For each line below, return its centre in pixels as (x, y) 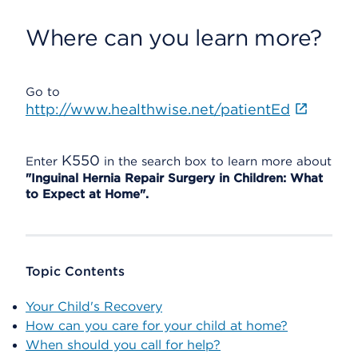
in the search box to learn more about (216, 161)
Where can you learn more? (174, 38)
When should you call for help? (123, 345)
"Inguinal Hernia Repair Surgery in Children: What (174, 178)
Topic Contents (75, 271)
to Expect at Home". (87, 194)
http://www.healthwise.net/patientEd (158, 109)
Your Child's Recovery (94, 306)
